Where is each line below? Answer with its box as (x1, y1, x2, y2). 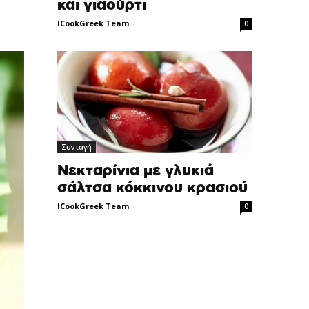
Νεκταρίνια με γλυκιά (57, 163, 215, 178)
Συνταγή (61, 141, 92, 152)
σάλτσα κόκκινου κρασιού (57, 180, 248, 195)
